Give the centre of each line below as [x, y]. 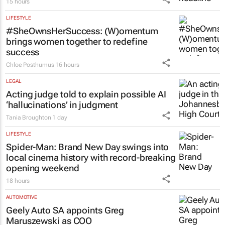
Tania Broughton [29, 118]
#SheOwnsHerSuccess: [55, 31]
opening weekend [43, 168]
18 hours [18, 181]
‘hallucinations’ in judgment [62, 105]
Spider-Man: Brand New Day [63, 147]
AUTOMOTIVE [22, 197]
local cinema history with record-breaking [91, 158]
